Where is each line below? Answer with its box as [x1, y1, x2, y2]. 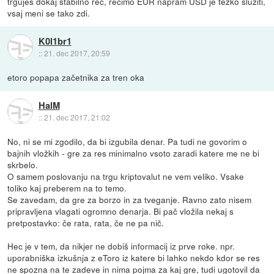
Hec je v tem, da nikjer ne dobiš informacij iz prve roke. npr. [7, 240, 235, 253]
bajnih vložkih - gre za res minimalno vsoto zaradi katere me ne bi [7, 147, 260, 160]
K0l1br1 [38, 34, 72, 48]
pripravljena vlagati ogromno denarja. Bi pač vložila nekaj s [7, 205, 234, 218]
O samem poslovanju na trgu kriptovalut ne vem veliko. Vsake [7, 170, 245, 183]
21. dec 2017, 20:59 [43, 47, 110, 58]
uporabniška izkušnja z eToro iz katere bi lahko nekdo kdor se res [7, 251, 261, 264]
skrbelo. [7, 158, 39, 171]
